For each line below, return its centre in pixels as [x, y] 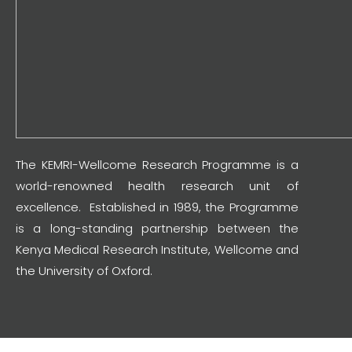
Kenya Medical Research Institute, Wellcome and [157, 249]
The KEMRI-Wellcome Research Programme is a [157, 165]
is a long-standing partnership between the [157, 228]
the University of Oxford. [84, 271]
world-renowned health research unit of [157, 186]
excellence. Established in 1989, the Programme [157, 207]
